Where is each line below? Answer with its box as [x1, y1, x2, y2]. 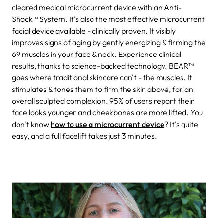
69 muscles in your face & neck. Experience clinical [12, 49, 181, 59]
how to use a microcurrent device [51, 119, 164, 129]
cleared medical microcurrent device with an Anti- [12, 2, 182, 13]
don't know [12, 119, 51, 129]
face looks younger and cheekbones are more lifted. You [12, 108, 203, 118]
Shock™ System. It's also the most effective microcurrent [12, 14, 205, 24]
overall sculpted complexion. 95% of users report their [12, 96, 194, 106]
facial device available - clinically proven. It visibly [12, 26, 176, 36]
